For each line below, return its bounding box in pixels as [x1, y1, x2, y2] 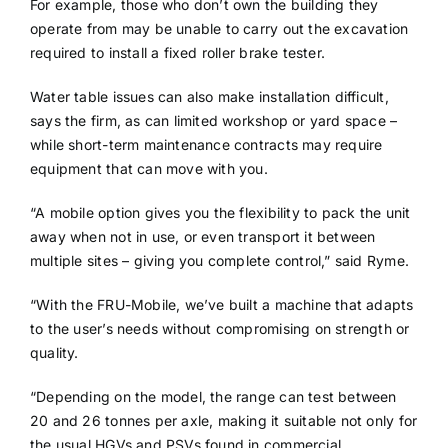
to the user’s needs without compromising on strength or [29, 319, 410, 337]
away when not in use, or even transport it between [29, 227, 376, 245]
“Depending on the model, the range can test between [29, 387, 397, 405]
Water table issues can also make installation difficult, [29, 87, 389, 105]
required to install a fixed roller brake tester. [29, 43, 326, 61]
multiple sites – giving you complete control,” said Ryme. [29, 251, 409, 269]
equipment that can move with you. [29, 159, 268, 177]
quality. [29, 343, 79, 361]
